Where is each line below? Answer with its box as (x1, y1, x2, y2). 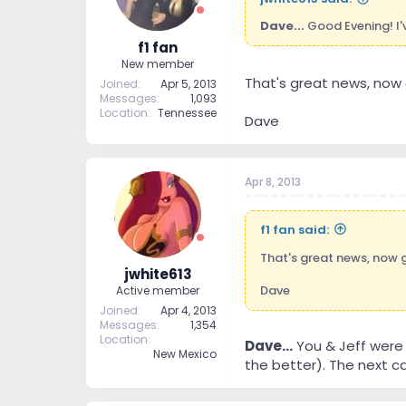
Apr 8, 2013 (244, 173, 301, 189)
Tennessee (157, 104, 217, 121)
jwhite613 (123, 265, 192, 285)
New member (121, 55, 194, 72)
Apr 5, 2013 (159, 75, 217, 92)
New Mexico (152, 346, 217, 362)
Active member (116, 283, 199, 299)
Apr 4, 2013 (159, 303, 217, 319)
